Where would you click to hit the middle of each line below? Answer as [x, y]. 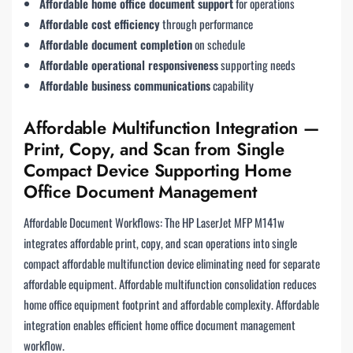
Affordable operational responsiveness [129, 64]
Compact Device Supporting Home [158, 171]
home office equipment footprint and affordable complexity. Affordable [171, 305]
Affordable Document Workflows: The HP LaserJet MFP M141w [154, 223]
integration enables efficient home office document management [160, 325]
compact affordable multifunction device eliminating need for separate [172, 264]
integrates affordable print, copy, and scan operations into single [160, 243]
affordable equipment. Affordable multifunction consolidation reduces [170, 284]
